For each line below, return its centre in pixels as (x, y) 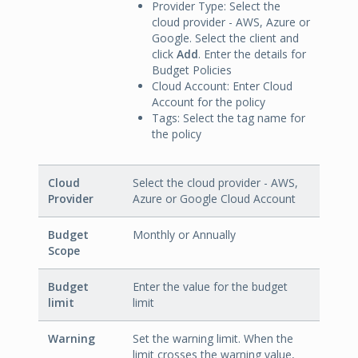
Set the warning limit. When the (213, 339)
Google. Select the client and (225, 38)
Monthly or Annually (184, 235)
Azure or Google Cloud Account (214, 199)
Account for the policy (209, 102)
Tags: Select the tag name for (229, 118)
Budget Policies (192, 70)
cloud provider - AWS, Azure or (231, 22)
